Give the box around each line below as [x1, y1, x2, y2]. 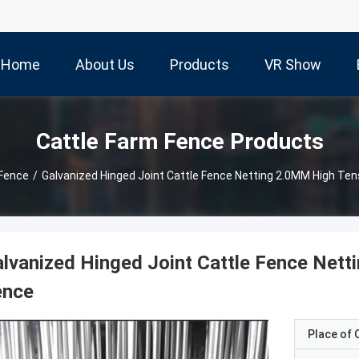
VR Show [264, 56, 321, 74]
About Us [75, 56, 135, 74]
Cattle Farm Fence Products [35, 127, 324, 155]
